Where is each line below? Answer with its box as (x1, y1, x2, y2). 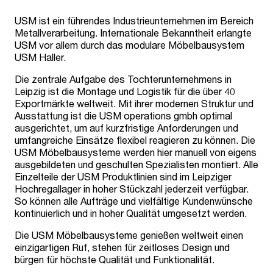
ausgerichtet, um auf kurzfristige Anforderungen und (15, 122, 238, 133)
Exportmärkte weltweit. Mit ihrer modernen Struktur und (15, 97, 253, 109)
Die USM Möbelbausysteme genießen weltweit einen (15, 229, 243, 241)
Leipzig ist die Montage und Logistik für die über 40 (15, 85, 235, 97)
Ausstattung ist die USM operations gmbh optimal (15, 110, 232, 121)
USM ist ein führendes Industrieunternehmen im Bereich (15, 15, 253, 26)
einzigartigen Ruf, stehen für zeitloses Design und (15, 241, 230, 253)
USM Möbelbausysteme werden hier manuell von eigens (15, 146, 257, 158)
